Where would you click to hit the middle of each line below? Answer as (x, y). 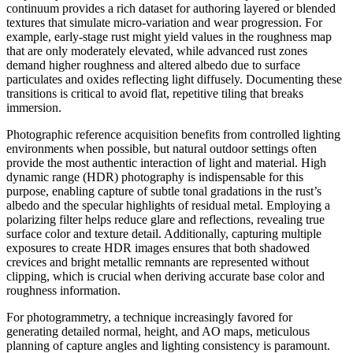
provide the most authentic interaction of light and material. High (166, 162)
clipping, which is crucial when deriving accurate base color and (165, 276)
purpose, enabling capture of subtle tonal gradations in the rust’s (164, 191)
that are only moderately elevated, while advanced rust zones (157, 50)
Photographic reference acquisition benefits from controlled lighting (173, 134)
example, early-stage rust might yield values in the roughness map (169, 36)
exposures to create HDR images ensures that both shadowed (158, 247)
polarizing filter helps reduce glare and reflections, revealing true (165, 219)
